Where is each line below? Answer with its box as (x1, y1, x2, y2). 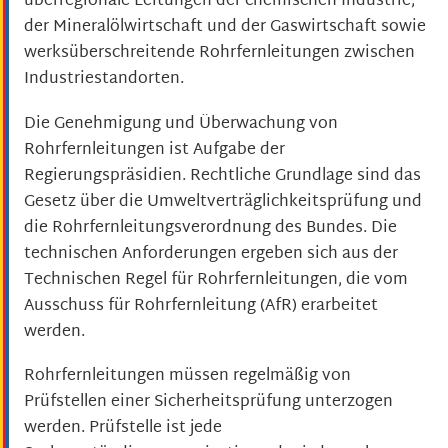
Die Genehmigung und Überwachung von (24, 109, 338, 139)
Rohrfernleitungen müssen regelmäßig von (24, 362, 351, 392)
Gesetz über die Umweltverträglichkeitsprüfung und (24, 187, 422, 217)
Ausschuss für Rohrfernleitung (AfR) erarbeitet (24, 291, 378, 321)
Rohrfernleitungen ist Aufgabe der (24, 135, 285, 165)
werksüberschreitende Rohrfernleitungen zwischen (24, 39, 415, 69)
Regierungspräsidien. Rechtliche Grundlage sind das (24, 161, 421, 191)
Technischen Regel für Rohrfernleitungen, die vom (24, 265, 408, 295)
